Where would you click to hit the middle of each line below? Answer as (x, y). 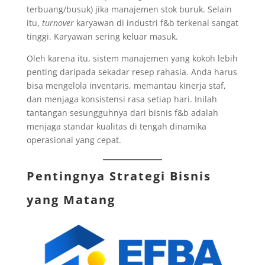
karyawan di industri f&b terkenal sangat (156, 22)
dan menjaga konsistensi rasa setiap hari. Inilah (122, 99)
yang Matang (71, 199)
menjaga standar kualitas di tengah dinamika (116, 126)
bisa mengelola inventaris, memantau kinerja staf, (126, 85)
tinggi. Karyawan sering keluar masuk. (102, 36)
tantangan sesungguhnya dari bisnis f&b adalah (122, 112)
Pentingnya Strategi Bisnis (119, 176)
